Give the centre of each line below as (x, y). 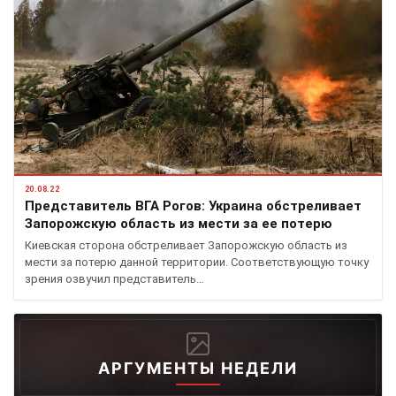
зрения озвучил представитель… (114, 279)
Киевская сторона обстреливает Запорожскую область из (186, 246)
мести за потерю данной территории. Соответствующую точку (197, 263)
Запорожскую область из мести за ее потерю (179, 224)
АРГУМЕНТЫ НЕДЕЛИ (198, 369)
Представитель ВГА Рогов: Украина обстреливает (193, 206)
